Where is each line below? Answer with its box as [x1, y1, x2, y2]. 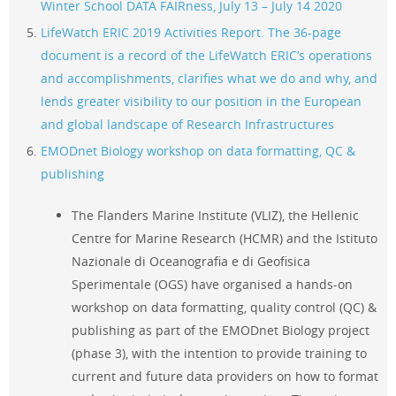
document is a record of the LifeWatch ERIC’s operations [41, 47, 372, 65]
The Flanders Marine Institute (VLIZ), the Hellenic [71, 206, 359, 224]
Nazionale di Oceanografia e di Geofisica [71, 252, 310, 270]
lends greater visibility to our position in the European [41, 93, 362, 110]
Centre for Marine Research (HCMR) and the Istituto [71, 229, 377, 247]
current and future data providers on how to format [71, 367, 378, 385]
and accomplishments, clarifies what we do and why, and [41, 70, 377, 88]
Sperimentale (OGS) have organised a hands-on [71, 275, 353, 293]
